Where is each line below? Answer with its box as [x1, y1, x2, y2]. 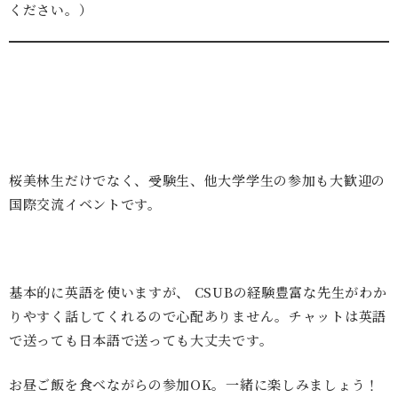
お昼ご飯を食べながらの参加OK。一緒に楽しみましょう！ [9, 374, 379, 394]
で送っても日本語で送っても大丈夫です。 [9, 330, 282, 350]
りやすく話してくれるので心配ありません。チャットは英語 [9, 306, 386, 326]
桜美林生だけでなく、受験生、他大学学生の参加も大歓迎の [9, 171, 386, 190]
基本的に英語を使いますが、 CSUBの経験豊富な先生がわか [9, 283, 387, 302]
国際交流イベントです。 [9, 195, 162, 214]
